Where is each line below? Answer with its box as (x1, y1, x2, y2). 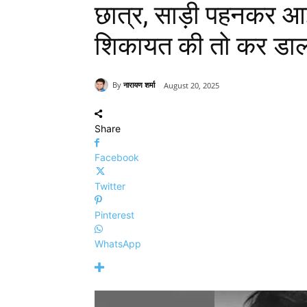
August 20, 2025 (164, 79, 219, 90)
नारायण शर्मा (123, 79, 155, 90)
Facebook (95, 151, 139, 163)
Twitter (95, 180, 125, 192)
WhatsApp (95, 237, 141, 249)
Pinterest (95, 208, 134, 221)
